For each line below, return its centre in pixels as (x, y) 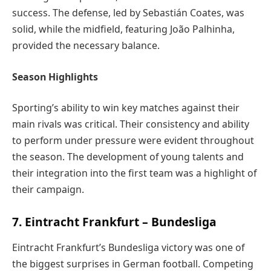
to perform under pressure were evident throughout (133, 141)
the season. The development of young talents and (128, 157)
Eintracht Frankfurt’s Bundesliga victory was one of (128, 247)
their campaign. (48, 190)
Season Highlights (55, 77)
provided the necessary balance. (86, 46)
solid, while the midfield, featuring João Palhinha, (123, 29)
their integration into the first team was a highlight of (134, 173)
